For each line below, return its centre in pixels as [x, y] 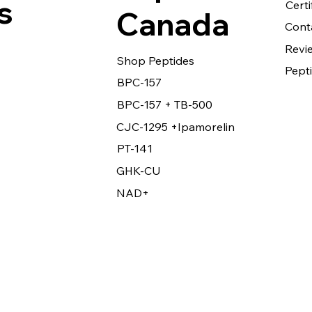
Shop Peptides [155, 60]
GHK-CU [139, 170]
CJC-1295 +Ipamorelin [176, 126]
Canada [172, 24]
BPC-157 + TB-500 [164, 105]
